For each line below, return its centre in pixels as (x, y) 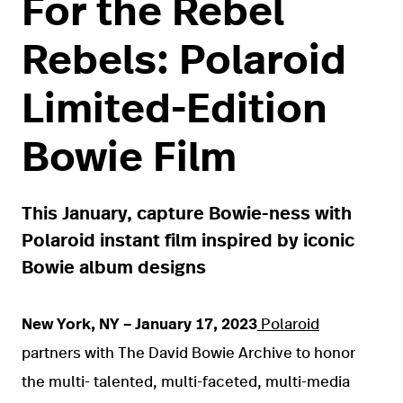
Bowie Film (129, 159)
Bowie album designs (114, 269)
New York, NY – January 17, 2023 (139, 325)
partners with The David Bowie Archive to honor (188, 354)
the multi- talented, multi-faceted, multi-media (186, 382)
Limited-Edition (175, 110)
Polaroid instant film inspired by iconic (188, 242)
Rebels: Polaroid (184, 62)
